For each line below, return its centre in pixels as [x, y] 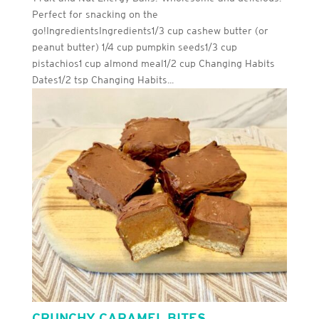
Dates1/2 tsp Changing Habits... [103, 79]
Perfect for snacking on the [95, 14]
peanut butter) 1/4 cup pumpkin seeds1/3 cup [134, 47]
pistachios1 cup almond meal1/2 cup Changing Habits [153, 63]
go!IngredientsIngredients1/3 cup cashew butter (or [150, 30]
